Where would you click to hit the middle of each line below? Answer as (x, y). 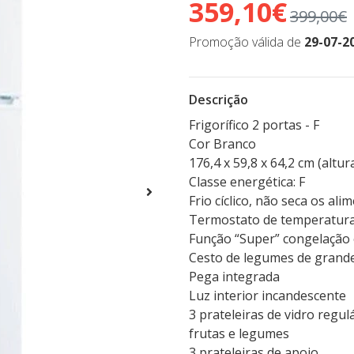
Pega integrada (234, 277)
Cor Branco (222, 144)
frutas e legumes (239, 333)
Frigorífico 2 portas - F (254, 125)
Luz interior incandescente (267, 296)
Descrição (218, 100)
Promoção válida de (247, 42)
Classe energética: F (247, 182)
